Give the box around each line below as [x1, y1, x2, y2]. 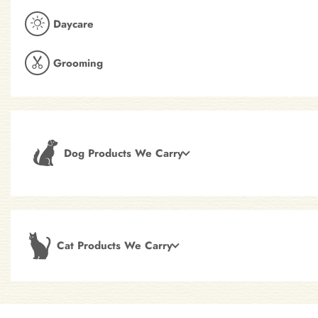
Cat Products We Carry [57, 238, 172, 254]
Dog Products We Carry [64, 146, 183, 162]
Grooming [53, 55, 103, 71]
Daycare [53, 16, 94, 32]
